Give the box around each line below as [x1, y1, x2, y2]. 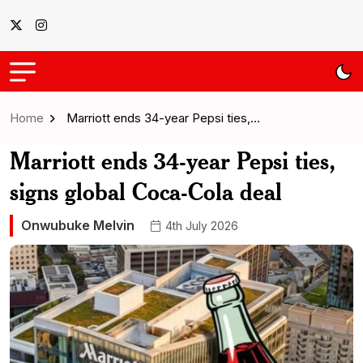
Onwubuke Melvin [21, 217, 135, 233]
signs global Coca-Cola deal [10, 177, 282, 206]
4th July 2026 [162, 218, 238, 233]
